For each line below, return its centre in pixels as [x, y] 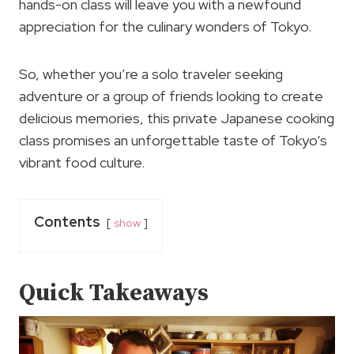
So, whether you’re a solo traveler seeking [151, 74]
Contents [67, 222]
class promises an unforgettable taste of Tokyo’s [173, 140]
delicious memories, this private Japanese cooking [177, 118]
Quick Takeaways [114, 293]
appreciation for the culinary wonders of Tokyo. [165, 26]
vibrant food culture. [82, 162]
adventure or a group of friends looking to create [171, 96]
